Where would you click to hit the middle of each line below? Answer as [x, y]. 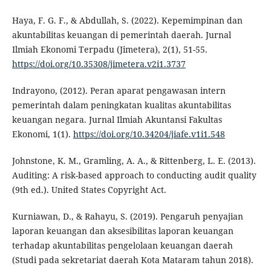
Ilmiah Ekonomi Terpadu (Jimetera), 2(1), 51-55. [109, 50]
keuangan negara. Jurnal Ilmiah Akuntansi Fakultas [117, 120]
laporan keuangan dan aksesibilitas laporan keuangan [122, 231]
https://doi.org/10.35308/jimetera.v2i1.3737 [99, 64]
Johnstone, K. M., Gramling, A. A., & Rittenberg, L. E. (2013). [134, 161]
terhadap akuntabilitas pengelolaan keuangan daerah [122, 246]
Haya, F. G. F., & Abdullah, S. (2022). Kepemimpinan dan [127, 21]
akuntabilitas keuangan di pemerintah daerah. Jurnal [121, 35]
